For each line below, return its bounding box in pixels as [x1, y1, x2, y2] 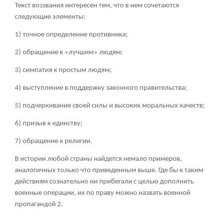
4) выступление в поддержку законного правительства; [15, 84, 187, 92]
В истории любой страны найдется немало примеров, [15, 155, 182, 163]
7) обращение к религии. [15, 138, 92, 146]
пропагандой [15, 201, 57, 209]
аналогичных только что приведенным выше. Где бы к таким [15, 167, 203, 175]
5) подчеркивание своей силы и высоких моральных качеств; [15, 102, 205, 110]
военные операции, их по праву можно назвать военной [15, 189, 190, 197]
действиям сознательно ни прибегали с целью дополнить [15, 178, 194, 186]
